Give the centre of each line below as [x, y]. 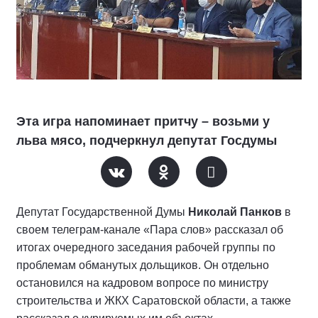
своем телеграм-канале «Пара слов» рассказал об [150, 230]
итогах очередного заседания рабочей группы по [146, 248]
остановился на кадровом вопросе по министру [142, 283]
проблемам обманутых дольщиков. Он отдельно [143, 265]
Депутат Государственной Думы [102, 212]
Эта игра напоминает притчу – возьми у [143, 122]
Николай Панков [235, 212]
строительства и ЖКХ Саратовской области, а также [154, 301]
